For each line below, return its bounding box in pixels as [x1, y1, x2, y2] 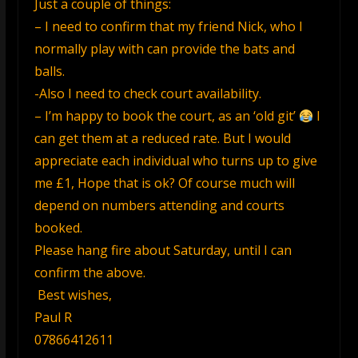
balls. [34, 62, 65, 80]
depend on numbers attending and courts [34, 197, 284, 214]
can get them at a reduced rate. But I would [34, 129, 291, 147]
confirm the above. [34, 264, 145, 281]
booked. [34, 219, 86, 237]
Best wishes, [34, 286, 112, 304]
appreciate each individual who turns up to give [34, 152, 317, 169]
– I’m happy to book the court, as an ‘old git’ [34, 107, 299, 125]
